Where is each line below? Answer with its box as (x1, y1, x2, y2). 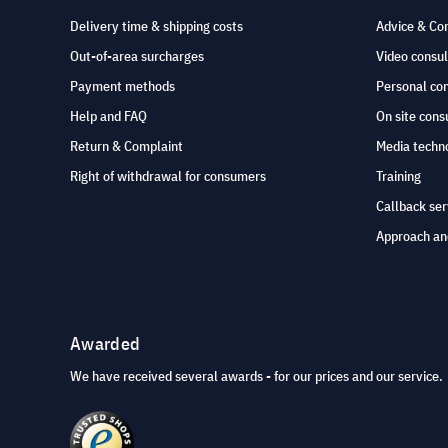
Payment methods (70, 77, 175, 96)
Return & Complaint (70, 137, 183, 156)
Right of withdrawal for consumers (70, 167, 266, 186)
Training (376, 167, 421, 186)
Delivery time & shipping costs (70, 17, 243, 36)
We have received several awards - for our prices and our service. (70, 367, 443, 386)
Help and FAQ (70, 107, 147, 126)
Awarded (70, 332, 141, 356)
